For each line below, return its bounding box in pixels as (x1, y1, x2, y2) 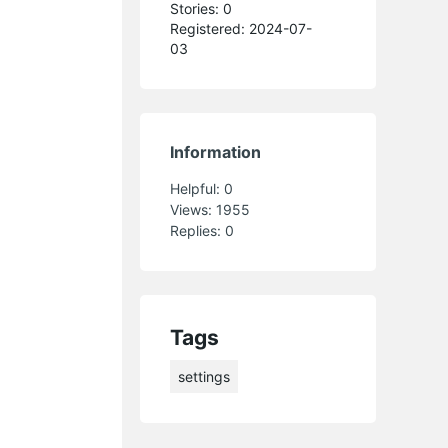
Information (170, 141, 262, 162)
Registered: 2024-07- (170, 19, 313, 37)
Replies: (170, 221, 226, 239)
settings (178, 367, 231, 385)
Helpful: (170, 179, 225, 197)
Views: (170, 200, 217, 218)
